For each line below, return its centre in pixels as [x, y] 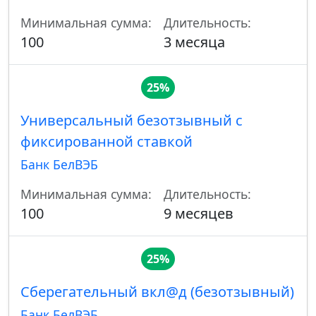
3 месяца [194, 42]
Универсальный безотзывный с [132, 121]
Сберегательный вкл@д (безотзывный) [157, 292]
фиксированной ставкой [107, 142]
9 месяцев [199, 214]
